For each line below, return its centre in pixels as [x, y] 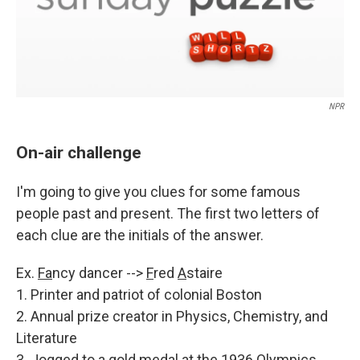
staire [205, 273]
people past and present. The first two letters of [168, 214]
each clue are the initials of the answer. [140, 235]
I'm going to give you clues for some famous [158, 192]
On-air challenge [79, 153]
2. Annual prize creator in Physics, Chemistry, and [172, 317]
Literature [47, 338]
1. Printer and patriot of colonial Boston [139, 295]
